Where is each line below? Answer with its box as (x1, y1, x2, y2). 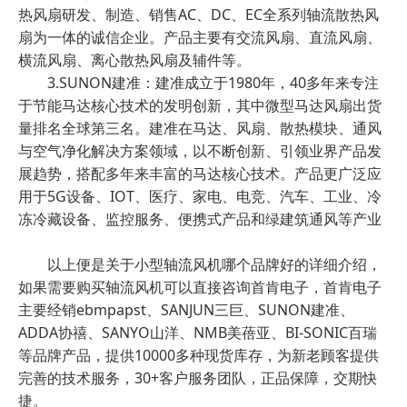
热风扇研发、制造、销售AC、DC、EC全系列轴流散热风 (18, 5, 379, 25)
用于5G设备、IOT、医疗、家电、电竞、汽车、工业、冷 (18, 186, 382, 206)
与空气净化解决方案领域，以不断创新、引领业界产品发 (18, 141, 382, 161)
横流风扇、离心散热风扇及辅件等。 (18, 50, 251, 70)
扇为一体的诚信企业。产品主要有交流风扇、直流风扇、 (18, 27, 382, 47)
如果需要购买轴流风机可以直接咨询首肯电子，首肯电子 (18, 277, 382, 297)
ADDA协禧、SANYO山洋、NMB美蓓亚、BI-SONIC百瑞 (18, 323, 377, 342)
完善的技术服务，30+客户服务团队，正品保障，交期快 (18, 368, 377, 388)
